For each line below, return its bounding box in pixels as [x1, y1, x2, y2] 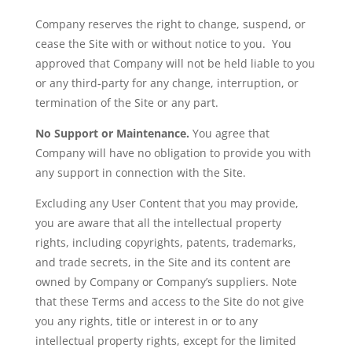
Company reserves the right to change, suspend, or [35, 16, 306, 31]
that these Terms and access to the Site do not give [35, 294, 304, 309]
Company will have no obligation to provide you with [35, 145, 311, 160]
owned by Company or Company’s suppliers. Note [35, 274, 297, 289]
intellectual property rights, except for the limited [35, 333, 296, 348]
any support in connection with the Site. [35, 165, 246, 180]
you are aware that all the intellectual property [35, 215, 281, 230]
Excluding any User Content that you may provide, [35, 196, 299, 211]
